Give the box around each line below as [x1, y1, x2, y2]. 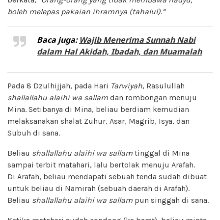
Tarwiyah [110, 81, 142, 90]
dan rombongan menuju [108, 92, 197, 102]
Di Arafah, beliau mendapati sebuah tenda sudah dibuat [7, 171, 207, 181]
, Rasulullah [142, 81, 185, 90]
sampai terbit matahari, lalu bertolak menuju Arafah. [7, 160, 195, 169]
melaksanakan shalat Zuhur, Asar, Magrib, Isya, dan [7, 116, 190, 126]
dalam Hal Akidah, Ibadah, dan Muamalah [37, 46, 202, 57]
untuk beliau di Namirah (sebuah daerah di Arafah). [7, 183, 190, 193]
